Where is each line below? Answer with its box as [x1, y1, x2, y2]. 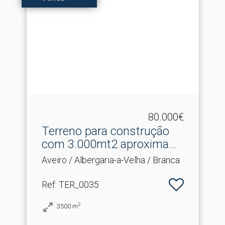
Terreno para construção [41, 124, 169, 138]
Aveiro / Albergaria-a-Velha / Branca [41, 154, 180, 165]
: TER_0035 [55, 179, 99, 190]
